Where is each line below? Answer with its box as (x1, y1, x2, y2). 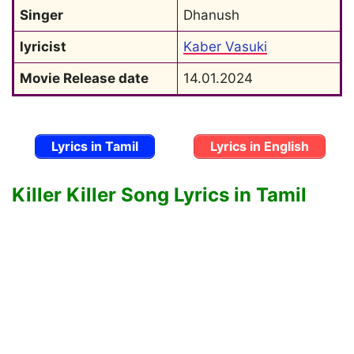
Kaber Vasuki (183, 39, 267, 55)
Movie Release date (20, 70, 149, 86)
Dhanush (183, 7, 239, 23)
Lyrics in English (210, 138, 309, 154)
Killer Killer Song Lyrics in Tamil (12, 183, 307, 206)
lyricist (20, 39, 66, 55)
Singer (20, 7, 63, 23)
